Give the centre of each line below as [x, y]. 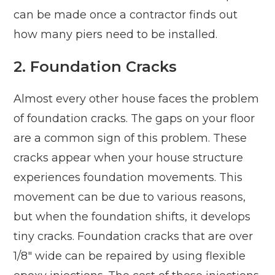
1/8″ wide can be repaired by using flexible [130, 256]
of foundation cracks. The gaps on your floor [134, 119]
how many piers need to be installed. [116, 35]
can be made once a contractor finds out [126, 15]
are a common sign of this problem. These [130, 138]
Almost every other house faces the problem [137, 99]
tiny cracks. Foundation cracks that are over [134, 237]
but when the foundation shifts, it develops [132, 217]
